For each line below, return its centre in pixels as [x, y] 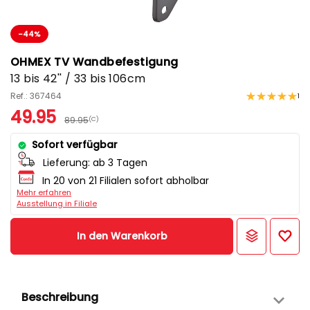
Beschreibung [60, 298]
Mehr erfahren [44, 193]
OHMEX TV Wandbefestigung [94, 62]
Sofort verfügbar [75, 145]
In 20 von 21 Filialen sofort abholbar [126, 181]
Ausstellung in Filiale [57, 204]
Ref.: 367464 [36, 96]
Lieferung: [66, 163]
